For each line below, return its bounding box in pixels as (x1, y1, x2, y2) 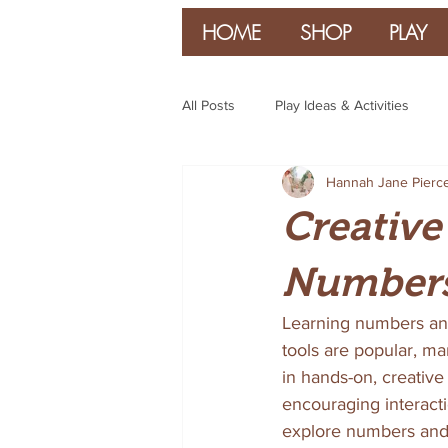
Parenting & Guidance (222, 176, 357, 193)
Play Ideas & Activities (275, 96, 409, 113)
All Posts (182, 96, 235, 113)
